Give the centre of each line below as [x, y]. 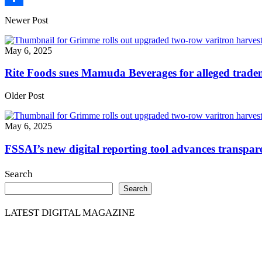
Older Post [24, 95]
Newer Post [26, 20]
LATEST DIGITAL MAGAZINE [70, 213]
